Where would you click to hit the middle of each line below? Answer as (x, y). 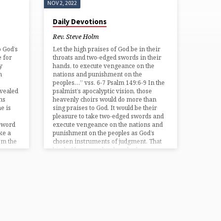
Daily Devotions (80, 22)
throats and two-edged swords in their (107, 58)
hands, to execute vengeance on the (104, 66)
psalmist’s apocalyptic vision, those (103, 91)
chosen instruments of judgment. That (108, 142)
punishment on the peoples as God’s (104, 133)
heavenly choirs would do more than (105, 100)
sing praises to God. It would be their (105, 108)
